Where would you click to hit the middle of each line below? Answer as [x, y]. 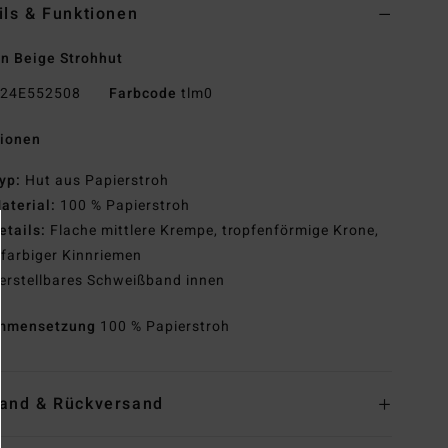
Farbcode [142, 94]
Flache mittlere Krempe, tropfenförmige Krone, [213, 231]
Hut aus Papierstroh [95, 181]
